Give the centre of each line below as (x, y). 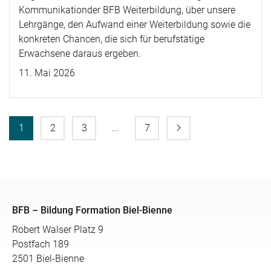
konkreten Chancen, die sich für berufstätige (112, 39)
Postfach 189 (41, 244)
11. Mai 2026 (47, 73)
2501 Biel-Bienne (48, 259)
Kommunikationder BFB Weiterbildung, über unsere (127, 10)
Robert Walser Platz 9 (58, 230)
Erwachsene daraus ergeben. (80, 54)
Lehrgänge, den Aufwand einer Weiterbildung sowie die (135, 24)
